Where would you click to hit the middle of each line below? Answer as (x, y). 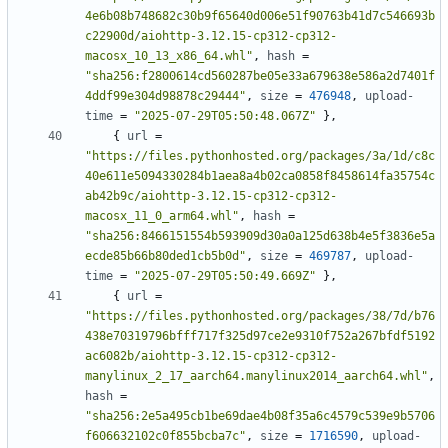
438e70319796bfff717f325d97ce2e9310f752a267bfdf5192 (260, 336)
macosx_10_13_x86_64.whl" (169, 56)
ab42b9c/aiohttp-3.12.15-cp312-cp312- (211, 196)
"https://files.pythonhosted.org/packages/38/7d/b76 (260, 316)
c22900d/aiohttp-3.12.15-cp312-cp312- (211, 36)
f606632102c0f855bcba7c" (165, 436)
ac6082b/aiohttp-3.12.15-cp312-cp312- (211, 356)
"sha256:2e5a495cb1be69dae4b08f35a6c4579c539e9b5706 (260, 416)
